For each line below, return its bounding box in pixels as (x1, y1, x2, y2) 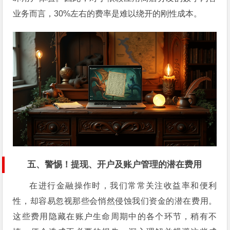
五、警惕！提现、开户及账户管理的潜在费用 (27, 159, 202, 169)
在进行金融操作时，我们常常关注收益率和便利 (29, 181, 217, 190)
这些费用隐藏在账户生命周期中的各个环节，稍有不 (13, 212, 217, 221)
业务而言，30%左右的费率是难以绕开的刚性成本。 (13, 9, 202, 18)
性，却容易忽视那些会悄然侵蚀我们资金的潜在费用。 (13, 196, 217, 205)
